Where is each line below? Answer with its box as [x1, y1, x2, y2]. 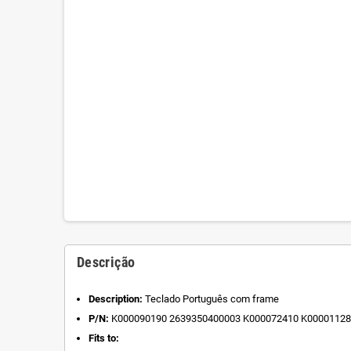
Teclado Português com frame [143, 292, 279, 305]
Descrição [77, 253, 136, 270]
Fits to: [89, 331, 119, 344]
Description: [89, 292, 143, 305]
